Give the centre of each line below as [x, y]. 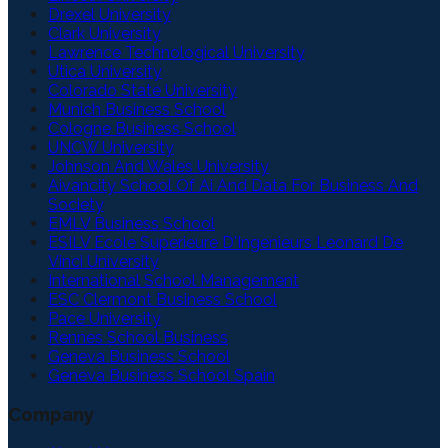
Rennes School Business [138, 337]
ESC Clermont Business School [162, 299]
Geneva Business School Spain [161, 375]
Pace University [104, 318]
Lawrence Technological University [176, 52]
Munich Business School [137, 109]
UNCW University [111, 147]
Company [51, 414]
